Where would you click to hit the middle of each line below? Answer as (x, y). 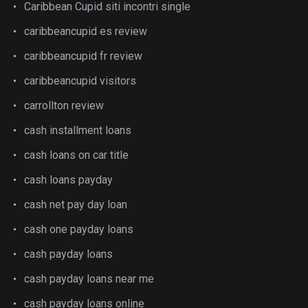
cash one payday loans (79, 229)
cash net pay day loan (76, 204)
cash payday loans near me (89, 278)
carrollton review (64, 105)
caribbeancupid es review (86, 31)
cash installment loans (78, 130)
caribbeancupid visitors (80, 80)
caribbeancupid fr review (83, 56)
